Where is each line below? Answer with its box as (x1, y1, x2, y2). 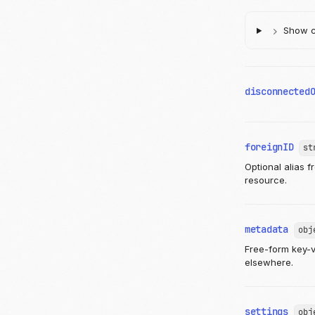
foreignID (245, 141, 294, 154)
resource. (245, 174, 287, 186)
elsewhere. (245, 257, 293, 269)
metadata (245, 223, 288, 236)
